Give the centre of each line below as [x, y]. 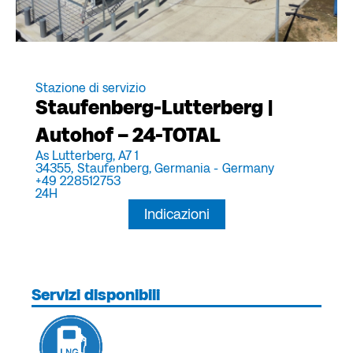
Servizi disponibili [96, 295]
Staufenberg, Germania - [148, 168]
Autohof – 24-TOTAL [128, 135]
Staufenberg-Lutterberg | [154, 107]
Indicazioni [176, 214]
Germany [248, 168]
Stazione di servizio [91, 87]
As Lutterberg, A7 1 [87, 155]
